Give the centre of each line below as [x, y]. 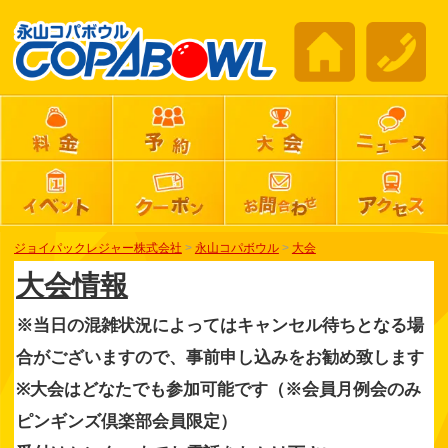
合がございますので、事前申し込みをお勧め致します [219, 358]
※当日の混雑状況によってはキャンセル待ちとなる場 [219, 326]
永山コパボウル [236, 247]
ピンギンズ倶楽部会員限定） [126, 422]
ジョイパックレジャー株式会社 [97, 247]
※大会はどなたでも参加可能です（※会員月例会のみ [218, 390]
